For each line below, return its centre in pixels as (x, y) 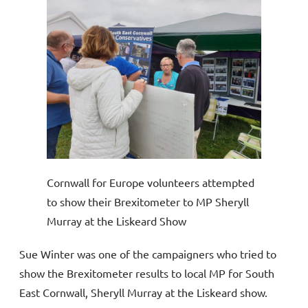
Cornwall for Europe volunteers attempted (151, 182)
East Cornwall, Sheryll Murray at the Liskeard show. (143, 292)
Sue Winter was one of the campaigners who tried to (148, 253)
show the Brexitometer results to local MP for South (147, 273)
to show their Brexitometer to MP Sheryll (148, 201)
